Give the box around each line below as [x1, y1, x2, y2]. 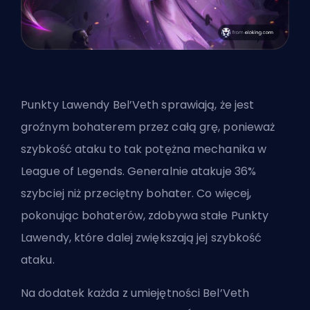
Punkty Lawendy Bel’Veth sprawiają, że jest [21, 97, 255, 113]
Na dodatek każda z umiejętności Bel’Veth [21, 285, 249, 302]
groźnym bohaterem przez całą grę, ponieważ [21, 119, 275, 136]
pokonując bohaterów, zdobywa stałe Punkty [21, 208, 269, 224]
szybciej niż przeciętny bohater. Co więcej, [21, 185, 252, 202]
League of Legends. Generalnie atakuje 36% [21, 163, 257, 180]
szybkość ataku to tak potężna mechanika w [21, 141, 267, 158]
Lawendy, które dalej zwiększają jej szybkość [21, 230, 262, 246]
